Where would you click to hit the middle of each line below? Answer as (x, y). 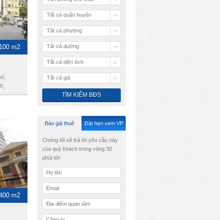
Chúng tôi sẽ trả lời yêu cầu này (80, 140)
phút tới (51, 158)
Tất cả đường (63, 46)
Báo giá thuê (59, 123)
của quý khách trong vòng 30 (77, 149)
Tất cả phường (64, 30)
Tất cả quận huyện (69, 15)
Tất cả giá (58, 78)
